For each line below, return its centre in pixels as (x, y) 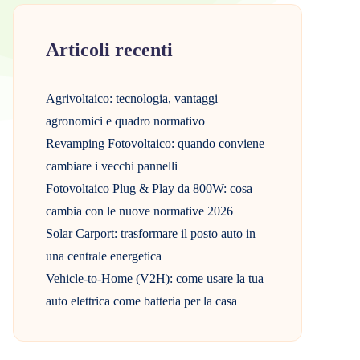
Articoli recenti (109, 49)
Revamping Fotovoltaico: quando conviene (155, 143)
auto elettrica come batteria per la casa (141, 301)
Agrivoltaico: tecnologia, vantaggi (132, 98)
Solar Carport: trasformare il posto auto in (151, 233)
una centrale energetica (104, 256)
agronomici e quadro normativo (125, 121)
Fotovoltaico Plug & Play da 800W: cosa (149, 188)
